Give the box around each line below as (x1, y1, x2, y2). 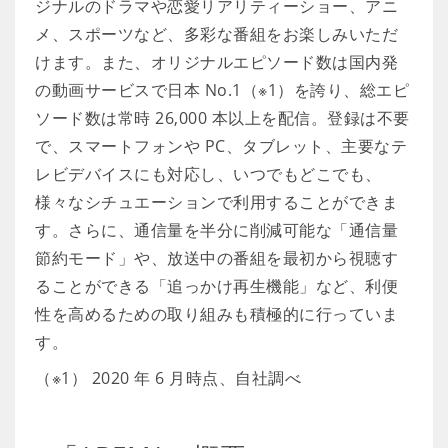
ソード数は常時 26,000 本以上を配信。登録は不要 (35, 107, 410, 129)
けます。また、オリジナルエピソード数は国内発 (35, 51, 398, 73)
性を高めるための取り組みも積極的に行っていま (35, 303, 398, 325)
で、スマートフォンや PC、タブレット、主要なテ (35, 135, 407, 157)
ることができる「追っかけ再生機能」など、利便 (35, 275, 398, 297)
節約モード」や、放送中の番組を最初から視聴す (35, 247, 398, 269)
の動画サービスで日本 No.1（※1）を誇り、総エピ (35, 79, 409, 101)
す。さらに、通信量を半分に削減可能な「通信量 (35, 219, 398, 241)
